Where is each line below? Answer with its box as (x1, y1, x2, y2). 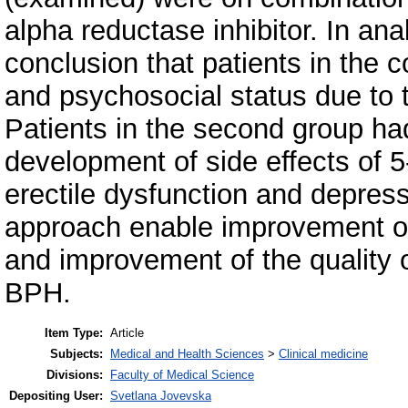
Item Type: (45, 326, 103, 341)
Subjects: (50, 347, 103, 362)
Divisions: (46, 368, 103, 382)
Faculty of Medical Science (110, 368, 254, 382)
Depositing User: (9, 389, 103, 403)
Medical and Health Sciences (110, 347, 264, 362)
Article (110, 326, 144, 341)
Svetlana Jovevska (110, 389, 211, 403)
